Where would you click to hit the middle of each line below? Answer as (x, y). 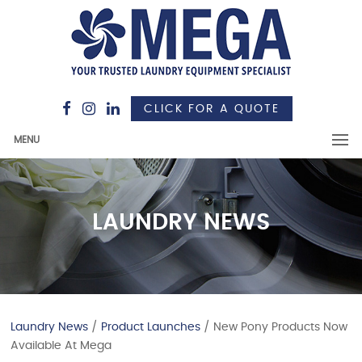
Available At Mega (61, 346)
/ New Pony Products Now (274, 327)
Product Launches (151, 327)
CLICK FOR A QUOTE (211, 109)
